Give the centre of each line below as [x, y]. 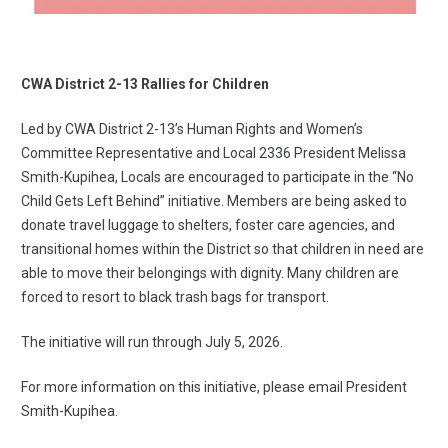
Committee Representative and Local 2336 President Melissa [213, 153]
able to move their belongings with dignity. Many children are [210, 273]
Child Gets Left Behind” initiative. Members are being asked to [214, 201]
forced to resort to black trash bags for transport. [175, 297]
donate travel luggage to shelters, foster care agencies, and [208, 225]
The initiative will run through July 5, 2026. [152, 342]
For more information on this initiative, [142, 387]
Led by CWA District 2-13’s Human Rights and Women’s [192, 129]
